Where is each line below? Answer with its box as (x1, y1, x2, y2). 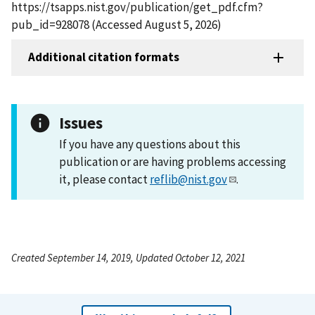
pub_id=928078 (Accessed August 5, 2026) (11, 16, 221, 32)
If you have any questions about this (59, 136, 240, 152)
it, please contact (59, 171, 150, 187)
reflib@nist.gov (150, 171, 227, 187)
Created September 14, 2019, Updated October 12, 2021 (11, 250, 245, 264)
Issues (59, 112, 103, 133)
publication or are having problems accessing (59, 153, 286, 169)
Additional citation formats (28, 49, 179, 65)
